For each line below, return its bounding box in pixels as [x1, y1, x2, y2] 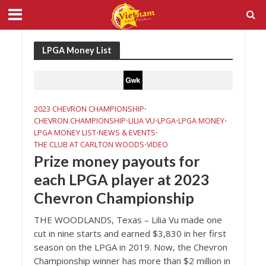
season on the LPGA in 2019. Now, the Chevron [33, 241, 227, 253]
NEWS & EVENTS [98, 128, 156, 138]
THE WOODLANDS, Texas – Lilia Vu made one [33, 214, 222, 226]
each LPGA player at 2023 [33, 170, 210, 188]
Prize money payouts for [33, 152, 200, 170]
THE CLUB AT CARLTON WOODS [33, 140, 144, 150]
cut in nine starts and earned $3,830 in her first [33, 227, 226, 239]
